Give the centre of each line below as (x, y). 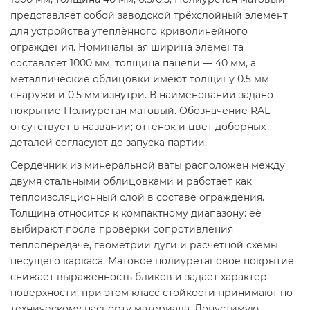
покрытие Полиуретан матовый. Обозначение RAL (140, 111)
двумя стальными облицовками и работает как (131, 182)
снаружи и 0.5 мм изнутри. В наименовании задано (142, 95)
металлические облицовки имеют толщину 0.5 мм (140, 79)
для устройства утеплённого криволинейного (129, 31)
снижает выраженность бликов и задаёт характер (139, 277)
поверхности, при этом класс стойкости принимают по (152, 293)
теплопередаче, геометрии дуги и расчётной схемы (144, 245)
